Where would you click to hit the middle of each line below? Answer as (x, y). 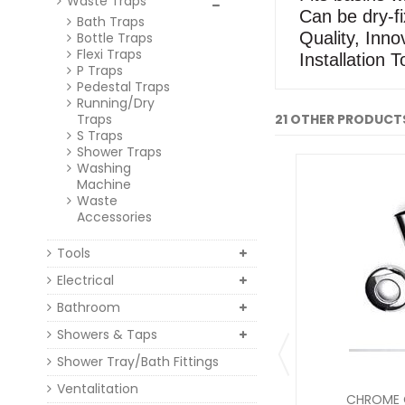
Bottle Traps (115, 38)
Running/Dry (116, 103)
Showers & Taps (107, 334)
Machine (104, 184)
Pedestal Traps (123, 87)
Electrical (85, 280)
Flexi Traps (109, 54)
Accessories (114, 217)
